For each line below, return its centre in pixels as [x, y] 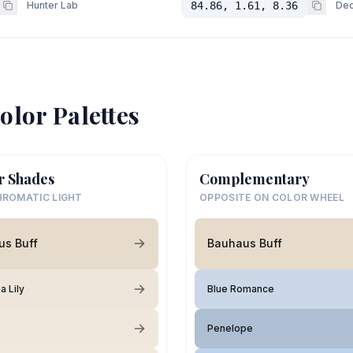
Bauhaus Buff [245, 243]
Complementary [255, 178]
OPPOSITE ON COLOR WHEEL [272, 197]
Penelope [230, 328]
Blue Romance [241, 288]
